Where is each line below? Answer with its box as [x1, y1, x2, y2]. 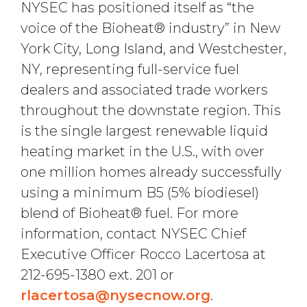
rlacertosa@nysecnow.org [21, 287, 210, 304]
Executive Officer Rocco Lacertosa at [21, 246, 266, 263]
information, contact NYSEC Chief [21, 225, 246, 243]
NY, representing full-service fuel [21, 61, 239, 78]
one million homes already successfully [21, 164, 282, 181]
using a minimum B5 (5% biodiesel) [21, 184, 259, 201]
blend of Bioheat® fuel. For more [21, 205, 238, 222]
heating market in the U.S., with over [21, 143, 265, 160]
